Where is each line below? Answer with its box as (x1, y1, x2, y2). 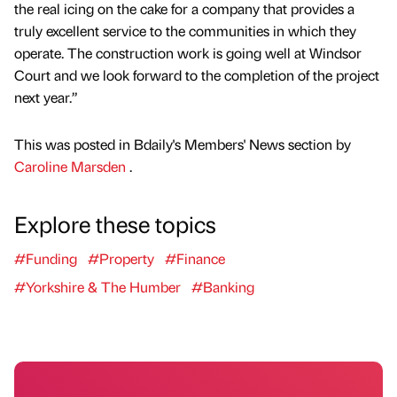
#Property (88, 249, 154, 269)
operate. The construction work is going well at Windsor (14, 43, 362, 63)
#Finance (165, 249, 225, 269)
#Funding (14, 249, 77, 269)
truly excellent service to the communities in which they (14, 21, 356, 41)
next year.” (14, 88, 78, 107)
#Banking (191, 277, 254, 297)
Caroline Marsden (14, 157, 129, 176)
